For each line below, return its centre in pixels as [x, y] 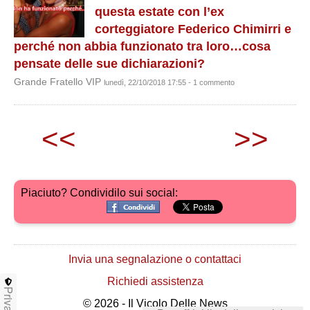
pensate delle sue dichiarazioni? [109, 64]
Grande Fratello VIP [59, 82]
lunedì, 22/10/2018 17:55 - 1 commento [169, 82]
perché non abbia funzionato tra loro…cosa [142, 46]
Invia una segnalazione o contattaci [155, 259]
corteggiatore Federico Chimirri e [193, 29]
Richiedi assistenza [155, 281]
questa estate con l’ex [159, 12]
